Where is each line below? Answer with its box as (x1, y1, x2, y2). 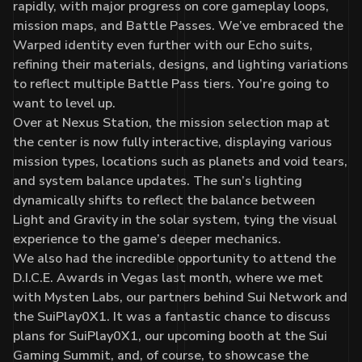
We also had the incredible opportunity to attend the (13, 249, 336, 267)
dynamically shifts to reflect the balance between (13, 191, 315, 209)
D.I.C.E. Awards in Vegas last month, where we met (13, 268, 323, 287)
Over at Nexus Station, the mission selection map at (13, 113, 330, 132)
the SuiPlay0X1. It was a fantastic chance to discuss (13, 307, 330, 326)
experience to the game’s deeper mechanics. (13, 229, 281, 248)
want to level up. (13, 94, 116, 112)
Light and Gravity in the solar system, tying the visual (13, 210, 337, 229)
